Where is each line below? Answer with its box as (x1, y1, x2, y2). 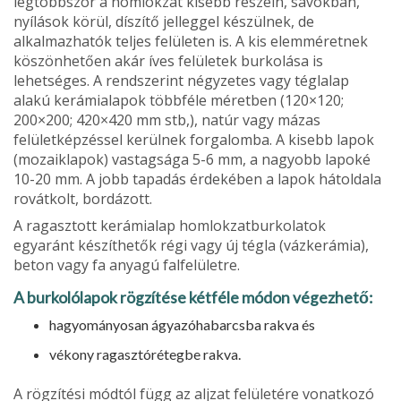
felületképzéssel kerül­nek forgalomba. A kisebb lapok (13, 130, 374, 149)
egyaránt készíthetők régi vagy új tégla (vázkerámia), (13, 235, 369, 255)
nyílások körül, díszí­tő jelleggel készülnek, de (13, 12, 314, 31)
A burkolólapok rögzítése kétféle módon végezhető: (13, 288, 372, 307)
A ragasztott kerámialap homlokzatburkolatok (13, 216, 326, 235)
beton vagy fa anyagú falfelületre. (13, 255, 240, 275)
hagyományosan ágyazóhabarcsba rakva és (49, 316, 315, 333)
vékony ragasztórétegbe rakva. (49, 346, 241, 363)
